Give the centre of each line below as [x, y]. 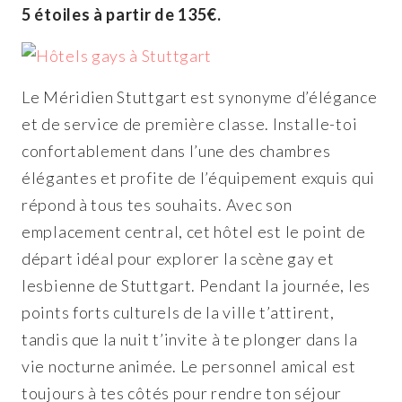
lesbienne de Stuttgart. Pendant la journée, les [196, 285]
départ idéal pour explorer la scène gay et [178, 258]
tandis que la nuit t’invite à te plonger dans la [190, 339]
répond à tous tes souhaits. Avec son [157, 204]
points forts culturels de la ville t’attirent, [178, 312]
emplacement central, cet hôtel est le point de [194, 231]
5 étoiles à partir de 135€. [122, 14]
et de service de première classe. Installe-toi [190, 123]
